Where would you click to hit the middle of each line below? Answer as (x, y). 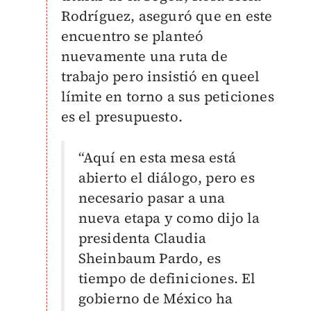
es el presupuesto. (122, 117)
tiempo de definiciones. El (167, 278)
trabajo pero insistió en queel (160, 76)
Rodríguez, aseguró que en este (167, 16)
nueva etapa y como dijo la (169, 218)
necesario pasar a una (152, 198)
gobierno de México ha (155, 299)
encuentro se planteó (132, 36)
